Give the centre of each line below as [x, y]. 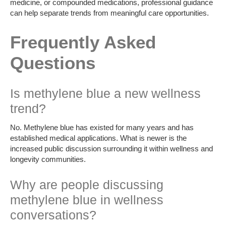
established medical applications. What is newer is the [98, 138]
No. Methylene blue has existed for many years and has [102, 128]
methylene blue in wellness [87, 200]
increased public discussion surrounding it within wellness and [111, 149]
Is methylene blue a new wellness [105, 93]
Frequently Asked [83, 42]
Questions [53, 63]
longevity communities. [48, 159]
